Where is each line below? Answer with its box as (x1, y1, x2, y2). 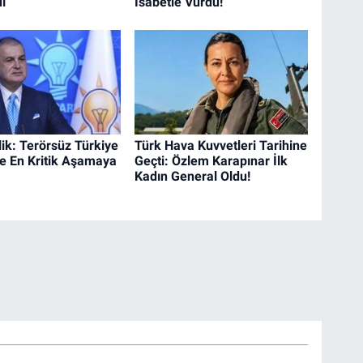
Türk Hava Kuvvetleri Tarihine (135, 138, 308, 154)
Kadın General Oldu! (135, 169, 251, 185)
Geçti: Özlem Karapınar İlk (135, 153, 288, 169)
